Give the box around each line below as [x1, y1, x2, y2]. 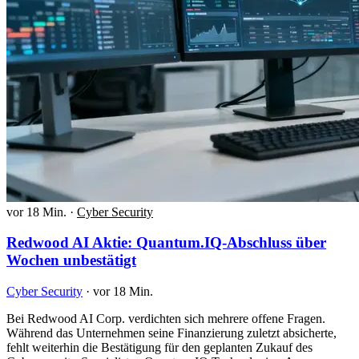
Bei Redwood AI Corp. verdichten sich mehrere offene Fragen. [6, 311, 325, 325]
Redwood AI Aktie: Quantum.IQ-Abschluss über [6, 234, 326, 252]
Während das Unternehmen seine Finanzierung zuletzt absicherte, [6, 325, 337, 340]
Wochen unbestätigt [6, 252, 136, 269]
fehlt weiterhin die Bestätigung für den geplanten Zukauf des [6, 340, 313, 354]
